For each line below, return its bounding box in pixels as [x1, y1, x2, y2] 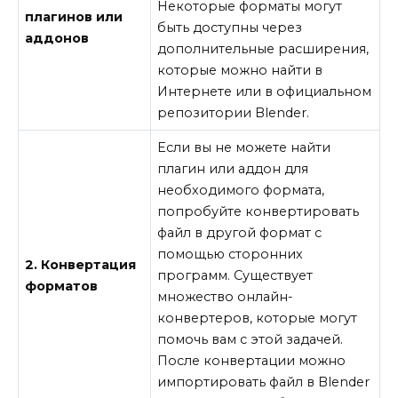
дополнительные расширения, [157, 40, 370, 57]
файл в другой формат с [157, 224, 322, 241]
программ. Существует [157, 267, 314, 283]
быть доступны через [157, 19, 303, 36]
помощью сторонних [157, 245, 304, 262]
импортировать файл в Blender [157, 373, 370, 390]
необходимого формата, [157, 181, 325, 198]
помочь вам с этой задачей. [157, 330, 344, 347]
